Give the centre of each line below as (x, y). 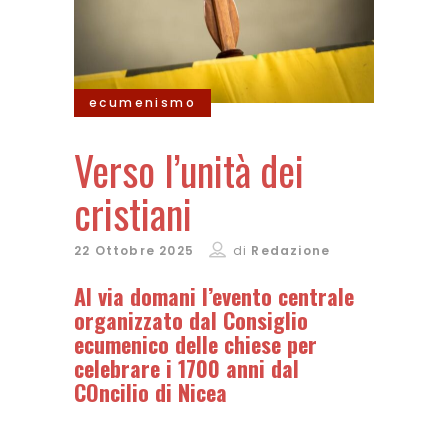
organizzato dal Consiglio (191, 320)
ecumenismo (142, 103)
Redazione (291, 251)
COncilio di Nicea (150, 392)
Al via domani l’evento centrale (214, 296)
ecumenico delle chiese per (195, 344)
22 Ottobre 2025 (134, 251)
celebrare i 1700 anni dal (186, 368)
